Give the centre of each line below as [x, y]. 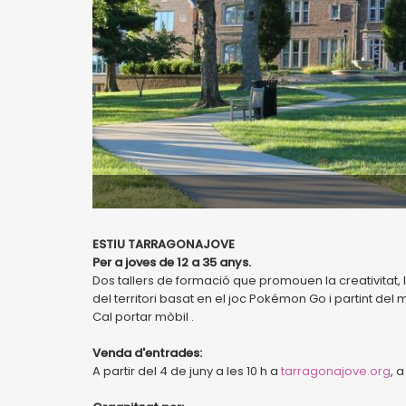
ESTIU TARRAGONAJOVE [164, 244]
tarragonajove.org [336, 371]
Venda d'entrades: [147, 353]
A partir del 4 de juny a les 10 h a [187, 371]
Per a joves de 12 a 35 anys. [172, 262]
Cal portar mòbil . [143, 317]
